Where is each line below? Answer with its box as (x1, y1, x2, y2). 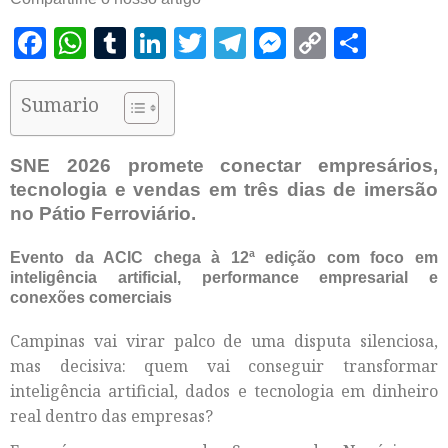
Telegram (246, 24, 379, 61)
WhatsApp (86, 24, 234, 61)
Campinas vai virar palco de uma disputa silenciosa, (10, 329, 438, 352)
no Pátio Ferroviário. (10, 203, 196, 225)
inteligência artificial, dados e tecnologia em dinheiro (10, 379, 438, 402)
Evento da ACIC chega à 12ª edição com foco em (10, 248, 438, 266)
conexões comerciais (10, 288, 172, 306)
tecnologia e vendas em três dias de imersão (10, 179, 438, 201)
